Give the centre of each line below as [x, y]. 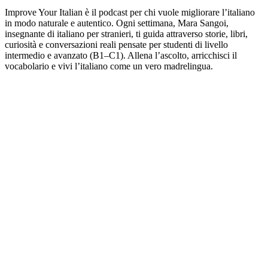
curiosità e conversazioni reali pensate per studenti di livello [116, 44]
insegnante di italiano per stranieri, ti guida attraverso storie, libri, [126, 33]
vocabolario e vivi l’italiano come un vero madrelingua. [109, 66]
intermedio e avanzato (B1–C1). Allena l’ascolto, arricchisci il [121, 55]
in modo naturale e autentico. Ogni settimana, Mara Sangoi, [117, 23]
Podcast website [35, 77]
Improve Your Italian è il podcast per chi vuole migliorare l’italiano [130, 12]
